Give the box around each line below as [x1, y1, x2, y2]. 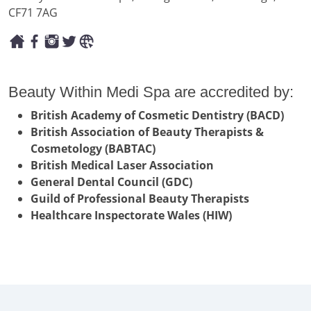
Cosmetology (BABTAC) [31, 141, 155, 157]
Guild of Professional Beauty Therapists [31, 191, 249, 207]
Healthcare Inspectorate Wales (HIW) [31, 208, 232, 224]
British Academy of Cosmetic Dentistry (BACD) [31, 108, 284, 124]
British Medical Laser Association [31, 158, 214, 174]
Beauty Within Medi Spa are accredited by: [8, 83, 294, 101]
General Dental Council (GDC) [31, 174, 192, 190]
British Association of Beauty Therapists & [31, 124, 264, 140]
